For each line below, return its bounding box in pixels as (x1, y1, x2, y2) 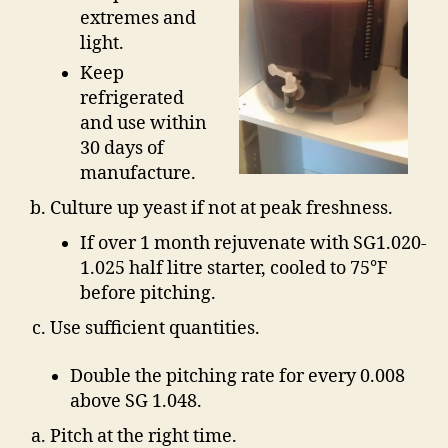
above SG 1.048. (70, 389, 202, 413)
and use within (80, 112, 207, 136)
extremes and (80, 7, 196, 31)
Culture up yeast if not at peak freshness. (50, 197, 393, 221)
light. (80, 32, 124, 56)
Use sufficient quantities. (50, 317, 260, 341)
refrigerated (80, 87, 184, 111)
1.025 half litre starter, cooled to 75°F (80, 257, 388, 281)
